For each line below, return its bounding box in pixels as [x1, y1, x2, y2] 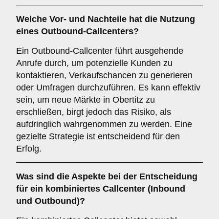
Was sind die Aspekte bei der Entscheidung [16, 172, 197, 181]
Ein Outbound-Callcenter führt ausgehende [16, 46, 183, 56]
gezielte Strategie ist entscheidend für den [16, 131, 180, 141]
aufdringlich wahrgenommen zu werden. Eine [16, 119, 192, 129]
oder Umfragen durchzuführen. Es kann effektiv [16, 83, 200, 92]
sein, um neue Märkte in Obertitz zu [16, 95, 155, 105]
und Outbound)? [16, 196, 85, 206]
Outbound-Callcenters [41, 26, 133, 36]
